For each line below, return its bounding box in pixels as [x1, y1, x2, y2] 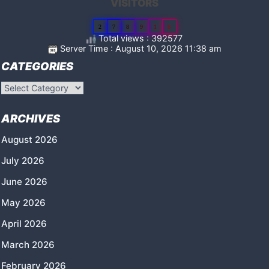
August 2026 [1, 134, 58, 146]
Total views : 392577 [96, 33, 183, 44]
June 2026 [1, 176, 47, 188]
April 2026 [1, 218, 47, 230]
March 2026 [1, 239, 55, 251]
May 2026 [1, 197, 46, 209]
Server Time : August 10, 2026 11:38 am [57, 43, 222, 54]
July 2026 [1, 155, 44, 167]
